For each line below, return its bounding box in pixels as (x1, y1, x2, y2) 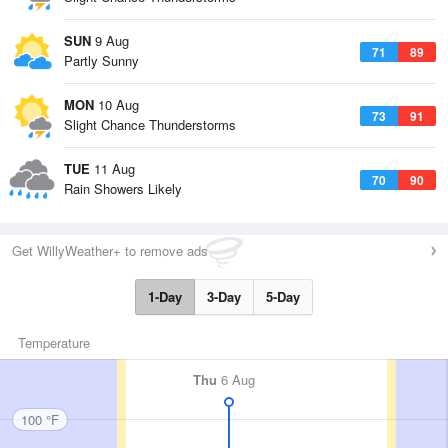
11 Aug (90, 159, 135, 178)
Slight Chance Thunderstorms (64, 115, 236, 134)
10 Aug (94, 95, 139, 114)
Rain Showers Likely (64, 179, 182, 198)
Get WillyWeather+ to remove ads (12, 241, 208, 260)
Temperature (18, 333, 90, 352)
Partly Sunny (64, 51, 139, 70)
